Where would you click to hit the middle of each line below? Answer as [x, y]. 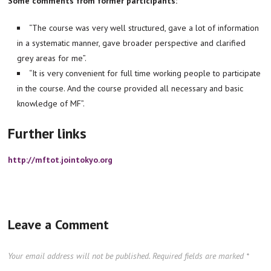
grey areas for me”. [52, 58]
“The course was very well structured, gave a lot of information [144, 28]
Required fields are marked [200, 256]
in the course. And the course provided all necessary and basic [130, 88]
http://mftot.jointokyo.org [60, 159]
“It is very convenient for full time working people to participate [145, 73]
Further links [47, 133]
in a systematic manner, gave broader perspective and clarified [132, 43]
